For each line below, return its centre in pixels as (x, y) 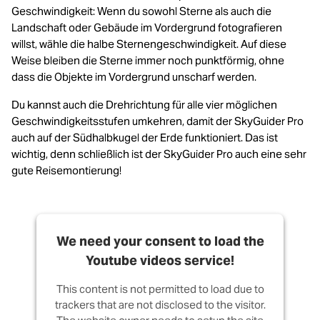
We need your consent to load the (160, 241)
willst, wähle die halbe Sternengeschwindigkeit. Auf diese (149, 44)
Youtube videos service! (160, 260)
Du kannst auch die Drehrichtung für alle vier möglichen (144, 105)
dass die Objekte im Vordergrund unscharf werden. (134, 77)
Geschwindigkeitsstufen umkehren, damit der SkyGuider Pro (157, 121)
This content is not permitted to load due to (160, 289)
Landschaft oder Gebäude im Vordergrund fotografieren (147, 27)
